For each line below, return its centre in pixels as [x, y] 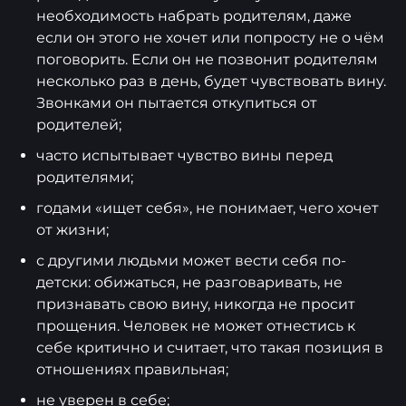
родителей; [79, 125]
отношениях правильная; [132, 370]
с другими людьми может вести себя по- [191, 261]
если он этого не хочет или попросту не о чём [210, 38]
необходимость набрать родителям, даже [194, 16]
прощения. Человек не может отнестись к [196, 326]
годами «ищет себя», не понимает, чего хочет [208, 208]
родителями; [85, 178]
